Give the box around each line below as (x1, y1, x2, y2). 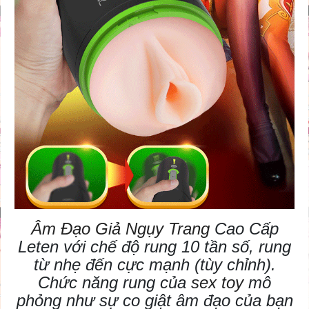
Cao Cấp (209, 219, 279, 239)
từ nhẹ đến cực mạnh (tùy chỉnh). (33, 255, 276, 275)
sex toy (186, 273, 243, 292)
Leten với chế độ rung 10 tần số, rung (18, 237, 291, 257)
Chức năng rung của (38, 273, 186, 292)
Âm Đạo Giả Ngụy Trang (30, 219, 210, 239)
